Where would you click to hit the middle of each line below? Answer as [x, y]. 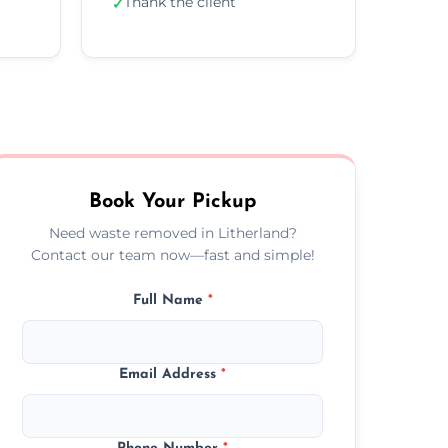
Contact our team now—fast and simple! [172, 254]
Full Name [170, 300]
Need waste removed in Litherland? [172, 232]
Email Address [170, 374]
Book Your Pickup [173, 201]
